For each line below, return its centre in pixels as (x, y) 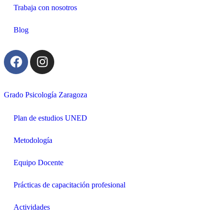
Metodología (33, 140)
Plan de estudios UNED (50, 118)
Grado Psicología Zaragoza (46, 94)
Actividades (32, 207)
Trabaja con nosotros (45, 7)
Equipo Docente (39, 162)
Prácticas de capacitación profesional (70, 185)
